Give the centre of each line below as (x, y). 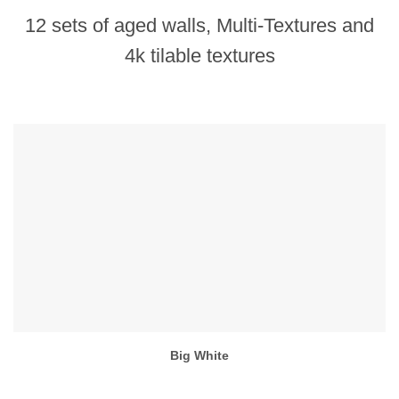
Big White (199, 355)
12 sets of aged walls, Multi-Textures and (199, 25)
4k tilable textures (199, 55)
